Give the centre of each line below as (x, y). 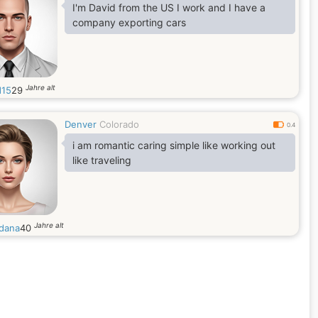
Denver (81, 124)
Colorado (119, 124)
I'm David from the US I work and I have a (169, 7)
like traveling (102, 160)
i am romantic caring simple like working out (174, 145)
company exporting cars (129, 22)
